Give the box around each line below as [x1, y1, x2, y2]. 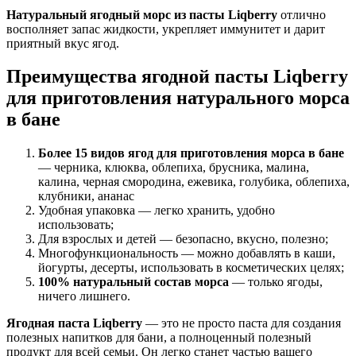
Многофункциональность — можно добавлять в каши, [38, 246, 335, 261]
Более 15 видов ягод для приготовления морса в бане [38, 146, 344, 161]
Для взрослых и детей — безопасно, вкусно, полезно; [38, 232, 328, 246]
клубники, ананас [38, 189, 134, 203]
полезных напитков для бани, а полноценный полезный [6, 331, 311, 345]
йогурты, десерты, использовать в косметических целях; [38, 261, 344, 275]
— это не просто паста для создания [142, 316, 341, 331]
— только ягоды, [229, 275, 323, 289]
